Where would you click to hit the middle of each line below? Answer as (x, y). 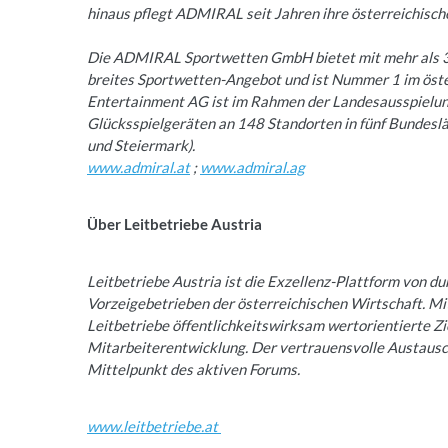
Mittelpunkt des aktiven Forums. (193, 369)
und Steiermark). (141, 145)
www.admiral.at (138, 167)
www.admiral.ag (252, 167)
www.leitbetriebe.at (154, 426)
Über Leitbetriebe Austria (174, 224)
